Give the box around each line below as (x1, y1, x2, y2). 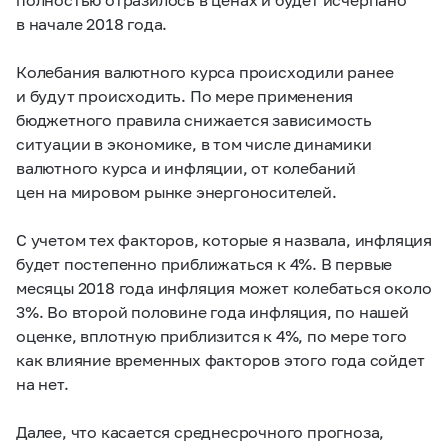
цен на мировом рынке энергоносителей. (16, 182, 337, 201)
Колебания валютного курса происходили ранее (16, 62, 394, 81)
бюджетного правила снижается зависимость (16, 110, 372, 129)
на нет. (16, 374, 69, 393)
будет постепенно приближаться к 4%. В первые (16, 254, 393, 273)
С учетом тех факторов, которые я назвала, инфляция (16, 230, 432, 249)
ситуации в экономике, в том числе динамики (16, 134, 372, 153)
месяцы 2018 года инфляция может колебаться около (16, 278, 432, 297)
